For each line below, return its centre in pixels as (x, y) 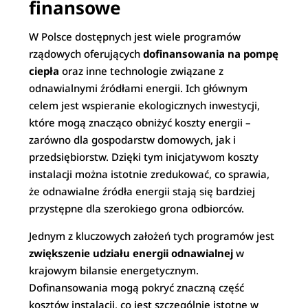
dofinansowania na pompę (211, 54)
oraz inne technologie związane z (142, 71)
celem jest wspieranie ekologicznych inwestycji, (145, 105)
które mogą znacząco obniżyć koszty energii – (140, 122)
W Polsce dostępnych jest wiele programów (135, 36)
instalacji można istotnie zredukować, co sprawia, (150, 174)
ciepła (44, 71)
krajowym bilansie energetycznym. (114, 270)
